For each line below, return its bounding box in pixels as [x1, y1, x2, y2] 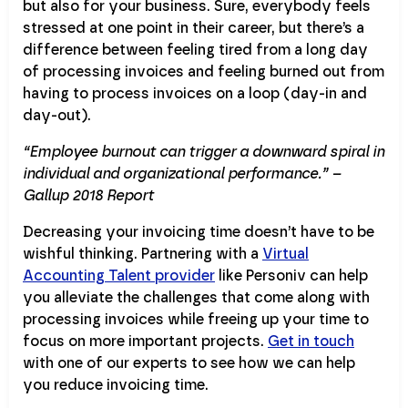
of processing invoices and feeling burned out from [23, 63, 384, 81]
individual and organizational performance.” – [23, 165, 342, 183]
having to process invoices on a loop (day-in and [23, 85, 367, 103]
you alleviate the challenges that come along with [23, 289, 370, 307]
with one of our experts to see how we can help [23, 354, 355, 372]
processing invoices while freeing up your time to [23, 311, 369, 329]
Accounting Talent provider [23, 267, 215, 285]
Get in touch [268, 332, 354, 351]
